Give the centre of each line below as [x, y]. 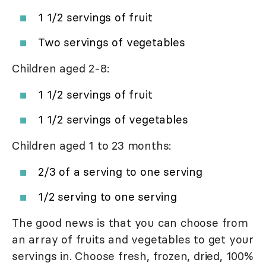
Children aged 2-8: [61, 69]
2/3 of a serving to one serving [120, 172]
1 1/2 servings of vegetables [113, 120]
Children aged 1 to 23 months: [92, 146]
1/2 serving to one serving [107, 197]
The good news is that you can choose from [130, 223]
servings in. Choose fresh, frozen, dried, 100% [133, 256]
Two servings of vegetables [112, 42]
